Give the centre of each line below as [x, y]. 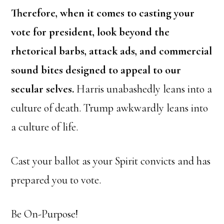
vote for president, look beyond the [90, 32]
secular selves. [43, 89]
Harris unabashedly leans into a [143, 89]
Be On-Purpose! [45, 214]
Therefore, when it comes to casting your [103, 13]
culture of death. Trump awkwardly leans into [110, 108]
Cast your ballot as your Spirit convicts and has [111, 161]
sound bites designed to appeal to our [96, 70]
